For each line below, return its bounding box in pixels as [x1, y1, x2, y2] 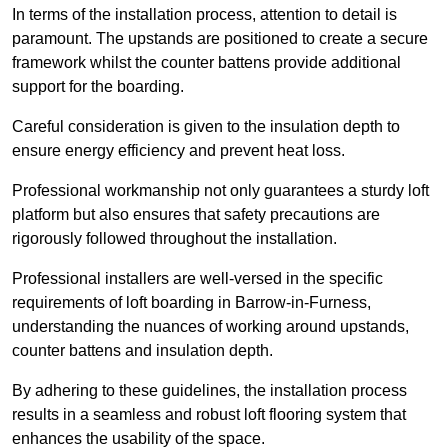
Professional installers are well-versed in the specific [12, 270, 383, 288]
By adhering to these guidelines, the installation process [12, 382, 407, 400]
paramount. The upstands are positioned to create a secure [12, 30, 428, 48]
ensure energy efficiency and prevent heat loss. [12, 142, 345, 160]
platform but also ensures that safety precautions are [12, 206, 380, 224]
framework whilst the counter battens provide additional [12, 54, 401, 72]
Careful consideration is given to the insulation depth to [12, 118, 400, 136]
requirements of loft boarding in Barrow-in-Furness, [12, 294, 371, 312]
